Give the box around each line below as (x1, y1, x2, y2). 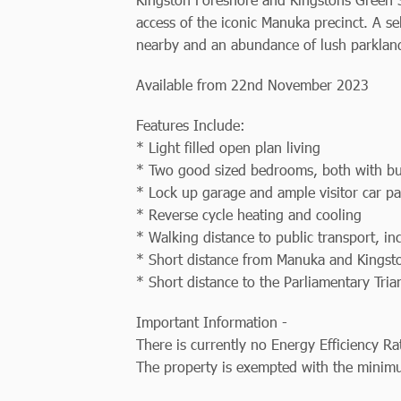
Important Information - (136, 311, 287, 331)
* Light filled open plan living (136, 137, 320, 157)
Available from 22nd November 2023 (136, 74, 369, 94)
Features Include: (136, 115, 245, 134)
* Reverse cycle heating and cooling (136, 204, 362, 224)
